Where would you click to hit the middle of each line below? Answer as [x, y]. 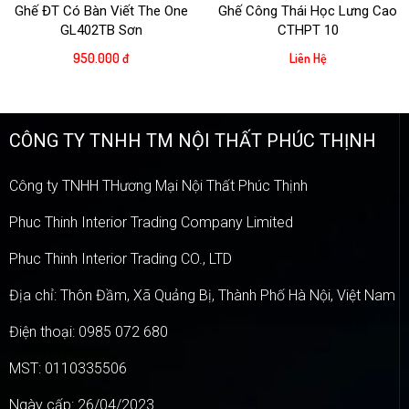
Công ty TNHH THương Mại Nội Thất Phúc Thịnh [158, 186]
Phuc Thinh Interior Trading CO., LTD [121, 259]
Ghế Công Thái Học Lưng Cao [308, 11]
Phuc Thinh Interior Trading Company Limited [151, 223]
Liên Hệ [308, 58]
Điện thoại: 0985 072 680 [89, 332]
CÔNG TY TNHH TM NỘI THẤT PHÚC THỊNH [193, 141]
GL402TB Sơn [101, 31]
